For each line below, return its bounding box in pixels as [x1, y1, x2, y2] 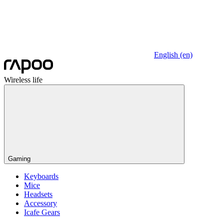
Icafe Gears [24, 208, 60, 216]
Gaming [8, 155, 30, 162]
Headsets [24, 190, 52, 198]
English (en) [154, 50, 192, 59]
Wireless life [4, 75, 42, 84]
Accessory [24, 199, 57, 207]
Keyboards [24, 172, 58, 180]
